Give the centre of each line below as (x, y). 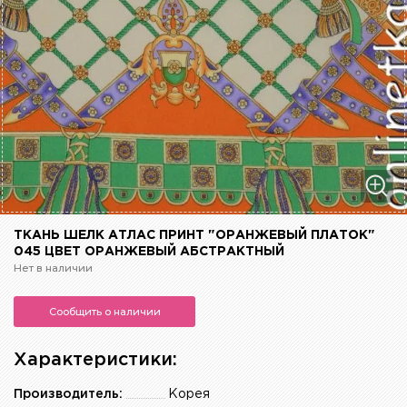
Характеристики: (95, 360)
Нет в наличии (53, 268)
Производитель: (68, 395)
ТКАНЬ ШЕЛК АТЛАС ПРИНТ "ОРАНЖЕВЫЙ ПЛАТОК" (194, 236)
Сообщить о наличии (104, 312)
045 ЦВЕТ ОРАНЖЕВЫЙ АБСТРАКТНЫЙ (149, 252)
